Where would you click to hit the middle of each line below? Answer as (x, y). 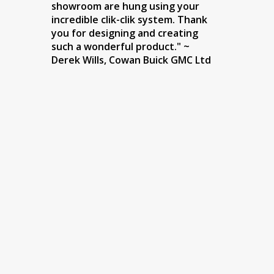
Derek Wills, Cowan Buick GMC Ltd (131, 60)
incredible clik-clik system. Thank (129, 20)
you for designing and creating (124, 33)
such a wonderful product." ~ (120, 47)
